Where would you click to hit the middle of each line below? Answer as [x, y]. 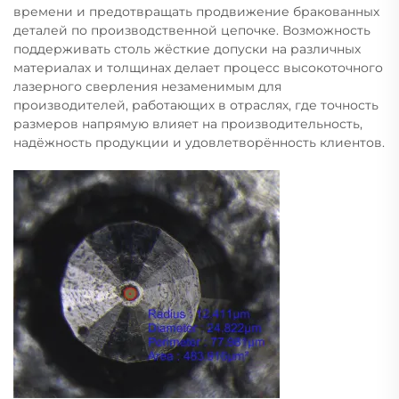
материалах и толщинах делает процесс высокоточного [198, 67]
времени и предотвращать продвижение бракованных [196, 11]
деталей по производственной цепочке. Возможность [192, 30]
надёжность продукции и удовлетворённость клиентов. [199, 142]
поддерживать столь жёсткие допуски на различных [187, 49]
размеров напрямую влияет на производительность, [188, 123]
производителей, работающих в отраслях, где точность [196, 105]
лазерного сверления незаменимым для [147, 86]
